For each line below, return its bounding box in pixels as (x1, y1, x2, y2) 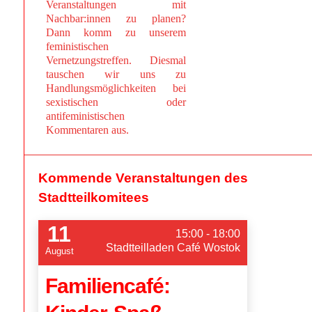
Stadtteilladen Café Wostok (105, 242, 240, 254)
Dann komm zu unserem (45, 26, 187, 39)
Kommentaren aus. (45, 124, 129, 136)
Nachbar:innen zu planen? (45, 13, 187, 25)
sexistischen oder (45, 96, 187, 109)
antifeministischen (45, 110, 125, 123)
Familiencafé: (45, 274, 170, 298)
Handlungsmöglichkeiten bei (45, 82, 187, 95)
